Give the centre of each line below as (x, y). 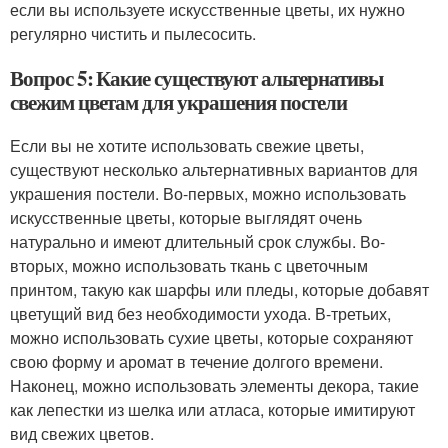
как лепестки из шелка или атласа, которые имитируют (212, 409)
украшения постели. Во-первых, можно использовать (208, 193)
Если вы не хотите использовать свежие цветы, (187, 145)
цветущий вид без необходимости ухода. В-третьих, (200, 313)
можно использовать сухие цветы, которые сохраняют (211, 337)
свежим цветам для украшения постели (179, 102)
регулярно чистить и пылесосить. (133, 33)
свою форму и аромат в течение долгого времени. (196, 361)
